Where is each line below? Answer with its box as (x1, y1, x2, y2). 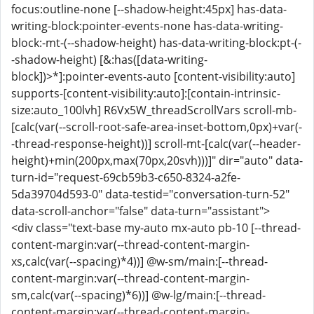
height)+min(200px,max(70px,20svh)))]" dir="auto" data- (11, 153, 303, 168)
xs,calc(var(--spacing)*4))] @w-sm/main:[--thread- (11, 254, 268, 269)
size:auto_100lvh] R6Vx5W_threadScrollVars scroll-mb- (11, 102, 296, 118)
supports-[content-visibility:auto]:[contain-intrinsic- (11, 86, 280, 101)
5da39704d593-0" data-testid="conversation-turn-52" (11, 186, 289, 202)
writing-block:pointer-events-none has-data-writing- (11, 18, 283, 34)
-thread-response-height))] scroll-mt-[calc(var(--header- (11, 136, 301, 151)
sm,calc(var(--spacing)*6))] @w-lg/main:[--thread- (11, 287, 266, 303)
